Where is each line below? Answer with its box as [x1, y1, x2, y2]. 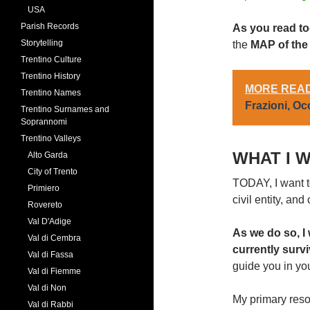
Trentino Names [21, 87, 81, 98]
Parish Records [21, 21, 79, 31]
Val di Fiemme [28, 266, 81, 276]
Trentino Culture [21, 54, 82, 64]
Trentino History [21, 71, 80, 81]
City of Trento [28, 166, 77, 176]
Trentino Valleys [21, 133, 81, 143]
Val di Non [28, 282, 66, 293]
